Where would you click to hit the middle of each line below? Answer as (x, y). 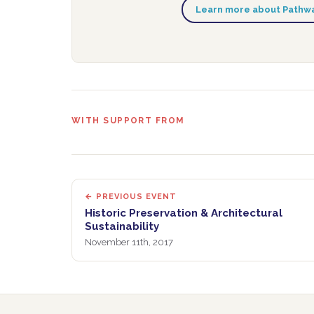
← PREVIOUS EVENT (131, 197)
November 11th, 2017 (129, 242)
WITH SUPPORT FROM (128, 121)
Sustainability (122, 226)
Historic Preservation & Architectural (184, 213)
